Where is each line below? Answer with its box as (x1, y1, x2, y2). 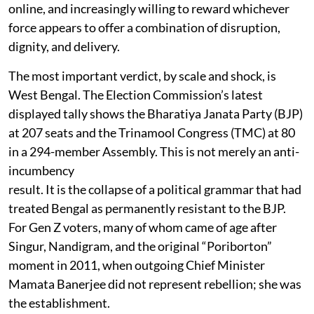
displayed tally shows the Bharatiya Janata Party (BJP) (8, 105, 303, 121)
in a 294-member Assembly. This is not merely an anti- (8, 143, 299, 159)
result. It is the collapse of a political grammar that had (8, 181, 301, 197)
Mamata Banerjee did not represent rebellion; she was (8, 275, 301, 292)
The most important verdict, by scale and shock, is (8, 67, 276, 83)
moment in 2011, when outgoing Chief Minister (8, 257, 265, 273)
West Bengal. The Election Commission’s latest (8, 86, 263, 102)
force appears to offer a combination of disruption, (8, 19, 280, 35)
